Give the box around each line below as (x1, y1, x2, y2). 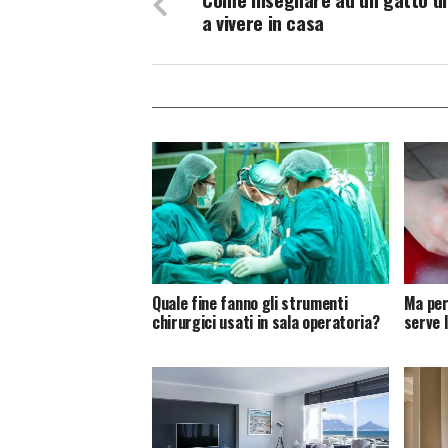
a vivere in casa (202, 7, 324, 37)
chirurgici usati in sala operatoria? (152, 309, 380, 334)
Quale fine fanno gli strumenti (152, 290, 348, 315)
